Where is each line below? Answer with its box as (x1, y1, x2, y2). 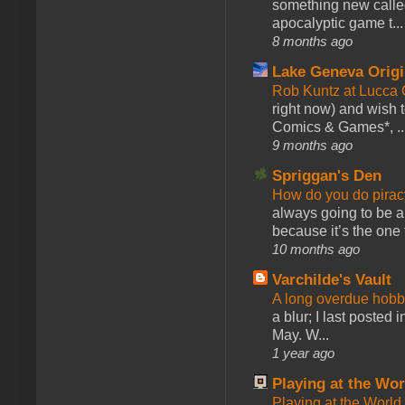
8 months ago (272, 33, 353, 49)
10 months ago (272, 240, 360, 257)
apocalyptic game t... (272, 14, 403, 31)
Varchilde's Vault (272, 270, 391, 288)
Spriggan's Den (272, 166, 381, 184)
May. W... (272, 326, 329, 343)
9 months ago (272, 137, 353, 153)
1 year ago (272, 344, 334, 361)
